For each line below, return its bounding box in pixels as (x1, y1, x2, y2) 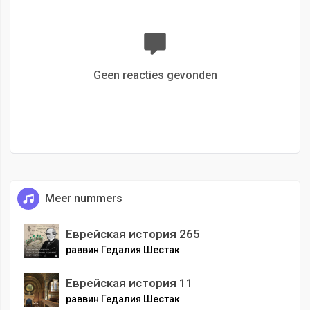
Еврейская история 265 (66, 227, 200, 241)
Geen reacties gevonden (93, 69, 217, 82)
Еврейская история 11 (66, 276, 193, 291)
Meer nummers (45, 192, 122, 206)
